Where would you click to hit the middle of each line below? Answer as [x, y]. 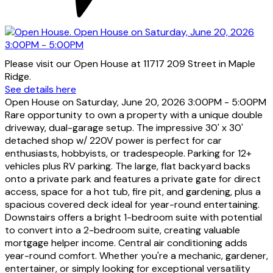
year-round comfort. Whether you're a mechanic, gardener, [136, 256]
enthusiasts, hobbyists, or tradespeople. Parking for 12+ [128, 154]
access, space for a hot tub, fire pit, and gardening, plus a [133, 192]
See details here [41, 90]
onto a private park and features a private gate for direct [133, 179]
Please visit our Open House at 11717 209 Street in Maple [130, 64]
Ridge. [18, 77]
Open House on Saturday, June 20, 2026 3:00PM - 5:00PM [136, 102]
